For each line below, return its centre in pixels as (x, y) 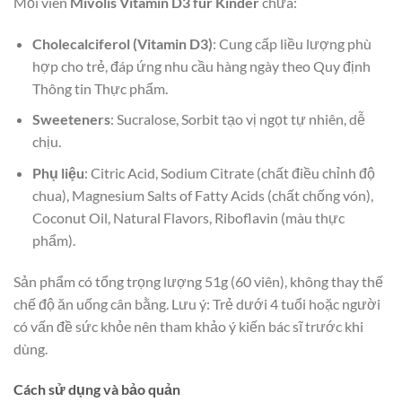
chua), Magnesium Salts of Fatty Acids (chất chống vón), (202, 195)
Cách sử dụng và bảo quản (97, 389)
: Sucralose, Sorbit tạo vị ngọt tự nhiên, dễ (237, 119)
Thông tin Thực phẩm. (100, 88)
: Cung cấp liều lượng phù (292, 43)
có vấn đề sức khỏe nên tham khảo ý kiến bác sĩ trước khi (188, 326)
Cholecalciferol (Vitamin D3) (122, 43)
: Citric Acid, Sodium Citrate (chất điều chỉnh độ (229, 172)
